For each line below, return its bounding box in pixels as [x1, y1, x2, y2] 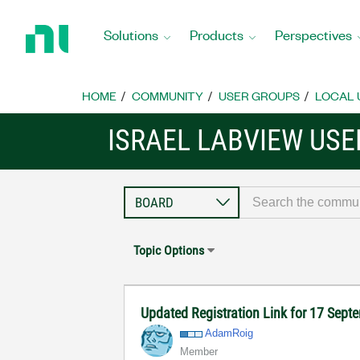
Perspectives [275, 25, 352, 43]
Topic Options [133, 243, 205, 258]
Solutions [104, 25, 158, 43]
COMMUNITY [132, 88, 203, 104]
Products [190, 25, 243, 43]
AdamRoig [205, 327, 254, 339]
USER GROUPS [219, 88, 300, 104]
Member [180, 346, 219, 358]
